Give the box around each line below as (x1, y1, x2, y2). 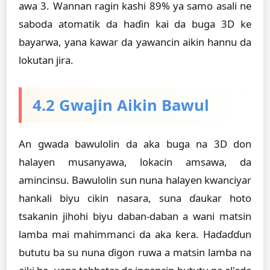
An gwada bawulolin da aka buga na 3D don (19, 137, 251, 151)
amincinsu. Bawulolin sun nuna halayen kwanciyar (19, 173, 251, 187)
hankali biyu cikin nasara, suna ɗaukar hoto (19, 191, 251, 205)
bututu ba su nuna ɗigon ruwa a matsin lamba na (19, 245, 251, 259)
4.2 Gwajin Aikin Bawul (33, 95, 209, 116)
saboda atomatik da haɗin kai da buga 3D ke (19, 17, 251, 31)
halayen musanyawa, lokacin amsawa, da (19, 155, 251, 169)
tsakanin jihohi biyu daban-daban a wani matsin (19, 209, 251, 223)
